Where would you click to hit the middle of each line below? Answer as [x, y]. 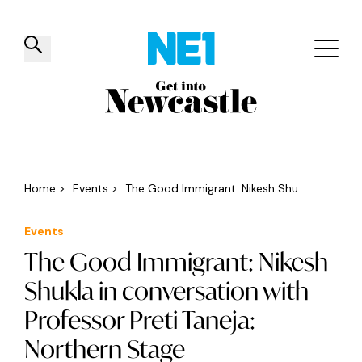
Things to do [81, 113]
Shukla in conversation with [166, 290]
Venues [178, 113]
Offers [256, 113]
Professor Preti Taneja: [140, 320]
